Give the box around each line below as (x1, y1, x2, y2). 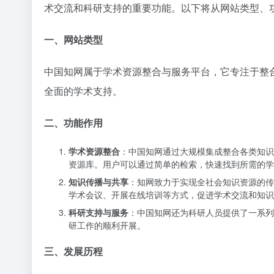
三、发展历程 (44, 243, 103, 258)
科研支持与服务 (68, 206, 128, 218)
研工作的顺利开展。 (68, 218, 146, 231)
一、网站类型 (44, 32, 103, 46)
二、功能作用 (44, 115, 103, 130)
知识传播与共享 (68, 175, 128, 188)
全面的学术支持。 (44, 83, 122, 98)
